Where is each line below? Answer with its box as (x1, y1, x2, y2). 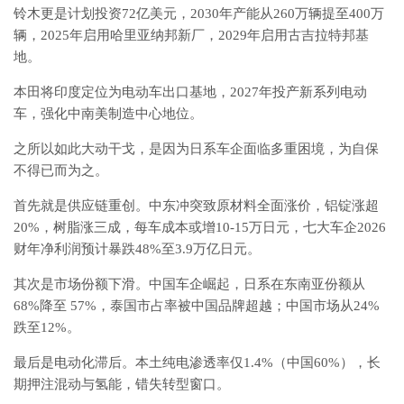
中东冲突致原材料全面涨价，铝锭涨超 (149, 198, 379, 213)
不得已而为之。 (14, 163, 108, 178)
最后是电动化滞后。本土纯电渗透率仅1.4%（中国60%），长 (14, 355, 381, 370)
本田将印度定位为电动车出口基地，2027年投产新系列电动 (14, 85, 367, 99)
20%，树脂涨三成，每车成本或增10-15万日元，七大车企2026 (14, 220, 386, 234)
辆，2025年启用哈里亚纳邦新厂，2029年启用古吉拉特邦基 (14, 28, 369, 42)
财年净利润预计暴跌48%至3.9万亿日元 (14, 242, 247, 256)
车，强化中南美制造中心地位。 (14, 106, 203, 121)
